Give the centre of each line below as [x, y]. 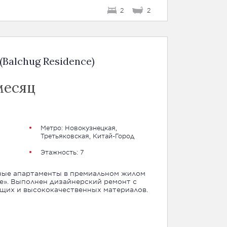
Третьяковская [65, 136]
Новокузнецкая [90, 128]
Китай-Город [113, 136]
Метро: [52, 128]
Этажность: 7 [62, 152]
